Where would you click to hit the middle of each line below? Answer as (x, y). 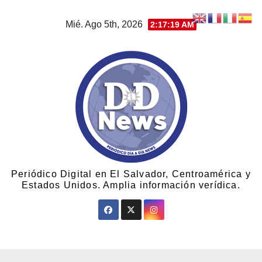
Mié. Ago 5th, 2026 (105, 24)
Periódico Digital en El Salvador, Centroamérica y (131, 174)
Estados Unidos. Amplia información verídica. (131, 185)
